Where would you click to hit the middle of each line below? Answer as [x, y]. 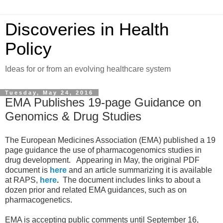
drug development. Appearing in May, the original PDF [102, 160]
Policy [28, 49]
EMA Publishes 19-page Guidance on [103, 102]
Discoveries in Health [87, 29]
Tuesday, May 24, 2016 [49, 93]
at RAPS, [22, 180]
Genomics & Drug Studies [73, 116]
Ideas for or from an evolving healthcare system [88, 69]
